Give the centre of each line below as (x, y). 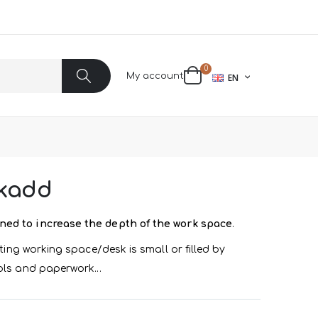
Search (98, 109)
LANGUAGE (234, 76)
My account (155, 76)
